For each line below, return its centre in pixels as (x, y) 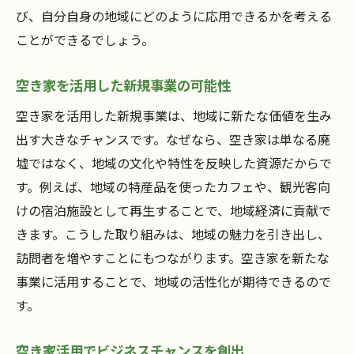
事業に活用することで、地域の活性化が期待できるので (173, 282)
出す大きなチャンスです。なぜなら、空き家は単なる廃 (173, 139)
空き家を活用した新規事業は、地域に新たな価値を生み (174, 116)
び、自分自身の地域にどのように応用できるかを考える (174, 16)
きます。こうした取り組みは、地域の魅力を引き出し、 (173, 234)
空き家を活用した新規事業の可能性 (123, 85)
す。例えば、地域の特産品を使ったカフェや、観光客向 (173, 187)
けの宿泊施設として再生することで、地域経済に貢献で (173, 211)
